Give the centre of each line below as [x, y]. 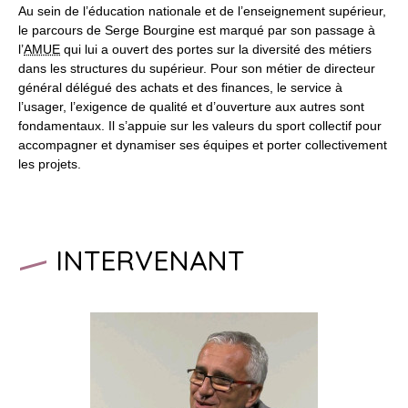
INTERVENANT [150, 260]
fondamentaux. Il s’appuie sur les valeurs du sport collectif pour [200, 125]
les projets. [50, 163]
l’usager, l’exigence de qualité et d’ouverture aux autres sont [191, 106]
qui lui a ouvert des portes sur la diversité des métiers [216, 49]
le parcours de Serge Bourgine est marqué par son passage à [197, 30]
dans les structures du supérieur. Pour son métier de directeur [197, 68]
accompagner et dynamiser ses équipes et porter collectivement [203, 144]
